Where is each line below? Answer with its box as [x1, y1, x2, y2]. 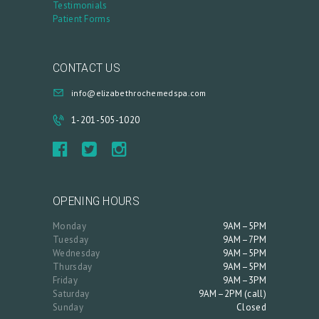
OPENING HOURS [53, 195, 140, 209]
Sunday [53, 300, 83, 313]
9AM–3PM [222, 273, 266, 286]
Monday [53, 219, 86, 232]
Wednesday [53, 246, 100, 259]
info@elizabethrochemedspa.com [71, 87, 206, 98]
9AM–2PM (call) [198, 287, 266, 300]
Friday [53, 273, 78, 286]
